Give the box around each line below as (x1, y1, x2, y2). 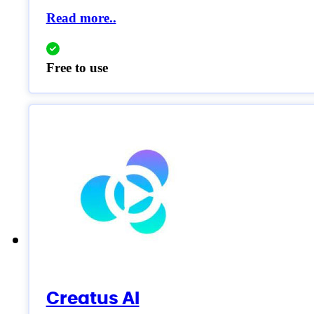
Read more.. (46, 11, 116, 26)
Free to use (46, 60, 108, 76)
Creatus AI (46, 285, 139, 310)
